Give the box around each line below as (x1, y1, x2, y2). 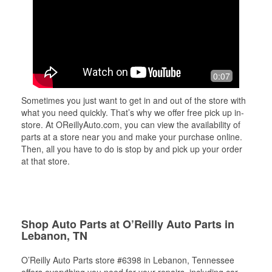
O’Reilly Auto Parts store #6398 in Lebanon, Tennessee (21, 254, 234, 266)
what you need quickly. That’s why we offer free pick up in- (21, 106, 244, 118)
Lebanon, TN (21, 228, 87, 243)
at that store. (21, 155, 70, 167)
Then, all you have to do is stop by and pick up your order (21, 143, 242, 155)
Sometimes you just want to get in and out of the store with (21, 94, 246, 106)
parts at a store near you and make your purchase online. (21, 131, 242, 143)
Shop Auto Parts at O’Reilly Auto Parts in (21, 216, 234, 232)
